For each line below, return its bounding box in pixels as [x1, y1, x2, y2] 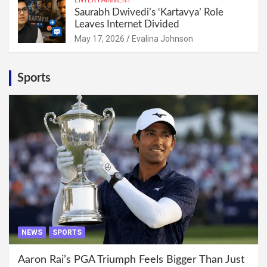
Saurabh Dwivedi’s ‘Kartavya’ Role [74, 7, 223, 17]
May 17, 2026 [74, 33, 125, 44]
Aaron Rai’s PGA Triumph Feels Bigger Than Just [18, 254, 244, 265]
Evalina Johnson [132, 33, 193, 44]
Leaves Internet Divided [74, 18, 179, 29]
